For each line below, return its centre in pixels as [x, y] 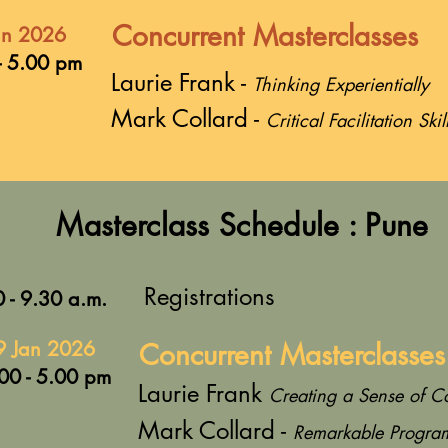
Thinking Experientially [341, 84]
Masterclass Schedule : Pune [242, 225]
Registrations [209, 296]
